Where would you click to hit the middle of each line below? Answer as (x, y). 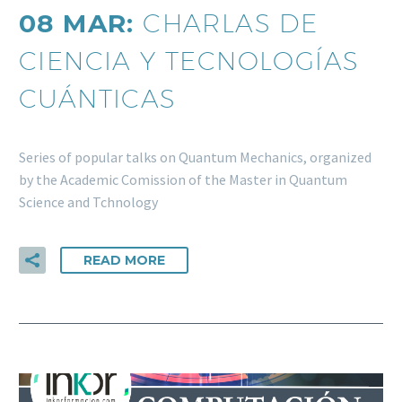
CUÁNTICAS (98, 98)
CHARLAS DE (231, 22)
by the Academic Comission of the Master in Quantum (183, 179)
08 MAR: (81, 23)
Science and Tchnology (88, 201)
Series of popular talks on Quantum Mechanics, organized (195, 157)
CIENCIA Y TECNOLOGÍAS (189, 60)
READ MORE (124, 261)
